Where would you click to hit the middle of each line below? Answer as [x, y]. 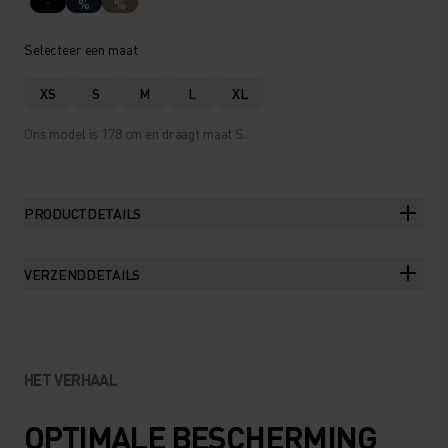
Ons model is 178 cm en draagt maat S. [135, 133]
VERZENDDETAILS [82, 274]
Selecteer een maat [81, 49]
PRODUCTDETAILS [83, 213]
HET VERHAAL [70, 379]
